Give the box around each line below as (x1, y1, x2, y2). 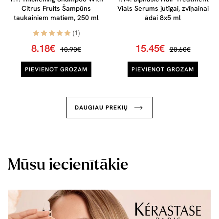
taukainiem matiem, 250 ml (14, 13, 99, 22)
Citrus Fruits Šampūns (22, 4, 91, 13)
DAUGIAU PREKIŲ (75, 104, 128, 112)
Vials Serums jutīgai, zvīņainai (117, 4, 209, 13)
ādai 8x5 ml (145, 13, 181, 22)
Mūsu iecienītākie (8, 156, 129, 174)
